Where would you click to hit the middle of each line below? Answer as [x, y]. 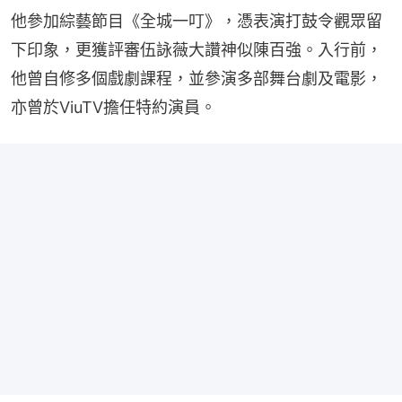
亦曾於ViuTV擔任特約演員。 [114, 107]
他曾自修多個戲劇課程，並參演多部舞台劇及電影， [197, 78]
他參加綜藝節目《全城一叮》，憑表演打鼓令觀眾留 [197, 21]
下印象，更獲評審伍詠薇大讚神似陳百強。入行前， [197, 49]
